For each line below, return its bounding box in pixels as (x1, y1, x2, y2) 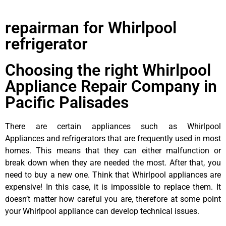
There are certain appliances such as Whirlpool (5, 121, 221, 131)
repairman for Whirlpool (5, 18, 177, 37)
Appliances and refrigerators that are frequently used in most (5, 133, 221, 143)
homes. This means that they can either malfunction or (5, 145, 221, 155)
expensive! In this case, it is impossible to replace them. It (5, 182, 221, 192)
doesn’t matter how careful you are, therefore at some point (5, 194, 221, 204)
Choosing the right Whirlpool (5, 60, 211, 80)
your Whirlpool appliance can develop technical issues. (5, 206, 199, 216)
